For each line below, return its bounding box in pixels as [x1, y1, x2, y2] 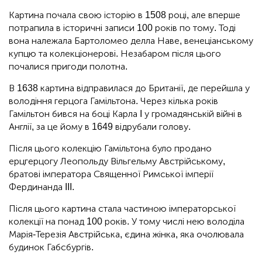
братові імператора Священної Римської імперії [9, 168, 213, 180]
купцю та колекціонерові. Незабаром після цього [9, 48, 221, 60]
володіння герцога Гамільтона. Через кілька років [9, 95, 218, 107]
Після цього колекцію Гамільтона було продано [9, 143, 212, 154]
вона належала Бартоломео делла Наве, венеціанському [9, 35, 253, 47]
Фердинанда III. [9, 181, 74, 193]
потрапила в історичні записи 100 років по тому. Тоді [9, 22, 236, 34]
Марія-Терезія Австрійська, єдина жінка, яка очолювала [9, 229, 244, 240]
